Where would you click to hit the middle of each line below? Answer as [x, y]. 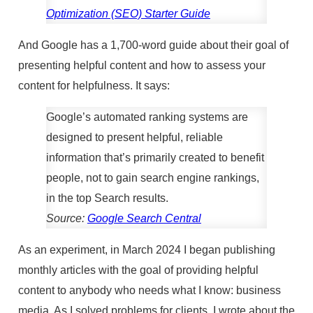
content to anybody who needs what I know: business [149, 290]
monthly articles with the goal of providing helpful [138, 269]
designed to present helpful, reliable [134, 137]
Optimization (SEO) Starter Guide [128, 13]
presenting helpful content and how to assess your [141, 65]
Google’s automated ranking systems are [147, 116]
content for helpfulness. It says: [94, 85]
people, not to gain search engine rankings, [152, 177]
